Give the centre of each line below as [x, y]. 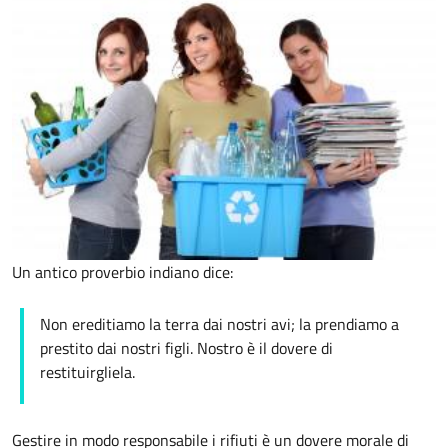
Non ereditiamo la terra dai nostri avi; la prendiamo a [219, 324]
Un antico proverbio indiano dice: [124, 272]
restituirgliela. [87, 372]
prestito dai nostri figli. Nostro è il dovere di [186, 348]
